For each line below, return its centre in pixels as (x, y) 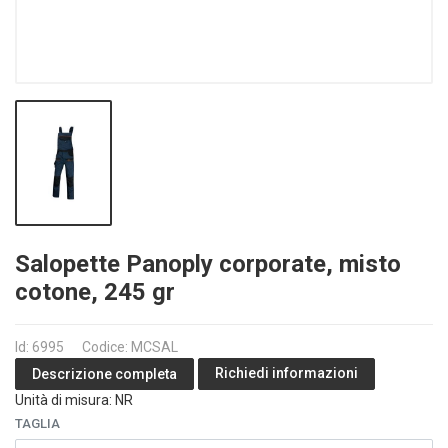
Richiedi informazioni (286, 373)
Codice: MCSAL (130, 347)
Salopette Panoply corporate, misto (208, 264)
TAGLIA (37, 424)
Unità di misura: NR (74, 400)
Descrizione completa (104, 373)
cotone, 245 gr (95, 292)
